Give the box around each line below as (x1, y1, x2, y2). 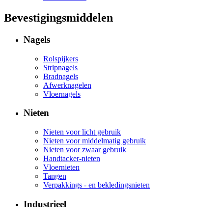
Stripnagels (43, 63, 78, 72)
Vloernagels (43, 89, 81, 98)
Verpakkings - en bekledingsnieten (43, 181, 150, 190)
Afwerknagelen (43, 81, 91, 89)
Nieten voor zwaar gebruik (43, 145, 126, 154)
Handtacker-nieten (43, 154, 100, 163)
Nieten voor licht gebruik (43, 128, 121, 137)
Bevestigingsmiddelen (4, 11, 113, 24)
